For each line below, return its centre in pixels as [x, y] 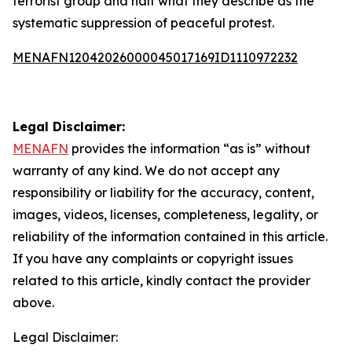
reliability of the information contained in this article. [170, 236]
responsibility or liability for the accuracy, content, [163, 192]
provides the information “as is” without [189, 148]
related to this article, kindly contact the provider [161, 280]
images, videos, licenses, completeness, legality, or [165, 214]
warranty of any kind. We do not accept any [146, 170]
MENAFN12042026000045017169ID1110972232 [155, 57]
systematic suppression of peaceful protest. [143, 23]
